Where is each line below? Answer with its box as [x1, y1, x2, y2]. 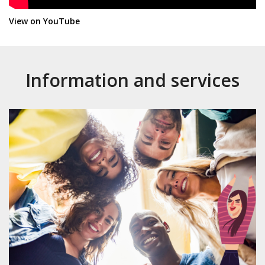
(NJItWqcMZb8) [79, 15, 141, 27]
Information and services [25, 68, 240, 93]
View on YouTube [9, 15, 80, 27]
